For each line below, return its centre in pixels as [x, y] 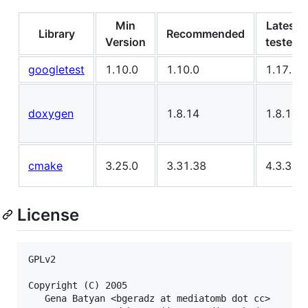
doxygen [51, 113]
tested [282, 42]
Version [125, 42]
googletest [56, 69]
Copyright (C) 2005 [78, 285]
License [48, 214]
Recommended [206, 33]
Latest [282, 25]
